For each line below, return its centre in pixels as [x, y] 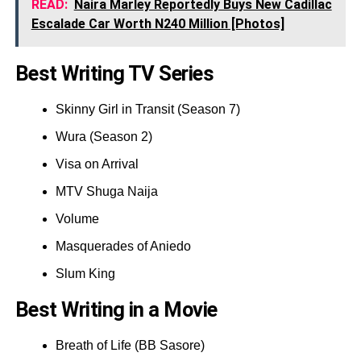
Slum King [85, 273]
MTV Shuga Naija [106, 191]
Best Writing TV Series [114, 73]
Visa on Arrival [97, 164]
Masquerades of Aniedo [123, 246]
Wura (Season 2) [104, 136]
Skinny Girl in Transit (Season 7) [147, 109]
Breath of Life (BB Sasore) [130, 345]
